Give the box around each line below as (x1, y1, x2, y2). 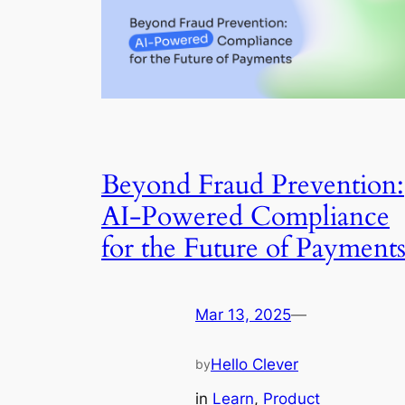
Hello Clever (211, 355, 298, 373)
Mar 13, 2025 (195, 305, 291, 324)
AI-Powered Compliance (101, 199, 390, 236)
